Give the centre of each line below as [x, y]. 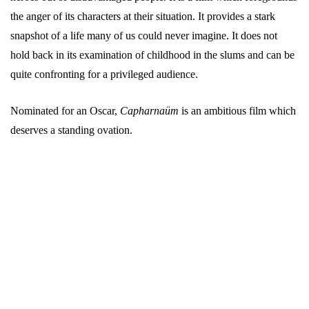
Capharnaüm [149, 110]
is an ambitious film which [237, 110]
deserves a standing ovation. [71, 130]
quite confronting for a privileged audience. [104, 74]
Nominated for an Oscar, [65, 110]
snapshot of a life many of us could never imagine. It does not [144, 35]
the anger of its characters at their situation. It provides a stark [143, 16]
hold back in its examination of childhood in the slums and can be [152, 54]
